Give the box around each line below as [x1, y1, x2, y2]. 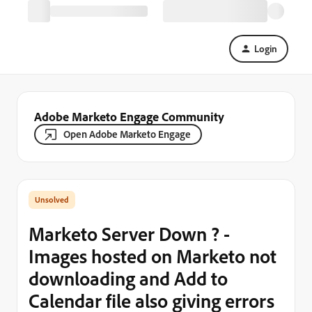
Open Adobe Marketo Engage [63, 127, 191, 141]
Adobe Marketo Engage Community [34, 109, 224, 124]
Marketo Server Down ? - [29, 221, 230, 246]
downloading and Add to [29, 266, 228, 290]
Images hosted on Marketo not [29, 244, 276, 268]
